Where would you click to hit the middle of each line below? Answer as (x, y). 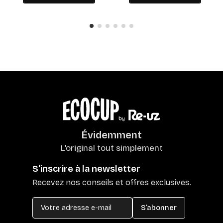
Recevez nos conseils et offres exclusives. (111, 183)
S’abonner (159, 208)
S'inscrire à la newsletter (86, 169)
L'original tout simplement (111, 148)
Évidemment (111, 135)
